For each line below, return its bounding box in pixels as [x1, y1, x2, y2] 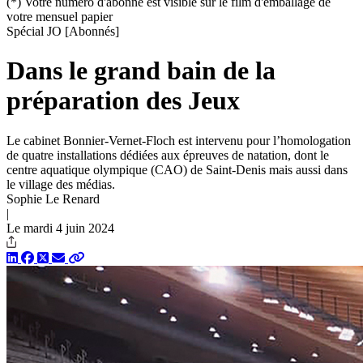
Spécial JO [6, 24, 65, 38]
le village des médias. [6, 177, 115, 191]
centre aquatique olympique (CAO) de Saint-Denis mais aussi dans [6, 162, 348, 177]
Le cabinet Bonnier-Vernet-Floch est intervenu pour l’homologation [6, 133, 351, 147]
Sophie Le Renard [6, 191, 100, 206]
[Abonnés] [65, 24, 119, 38]
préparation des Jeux [6, 86, 240, 116]
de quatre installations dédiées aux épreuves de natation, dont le [6, 147, 329, 162]
